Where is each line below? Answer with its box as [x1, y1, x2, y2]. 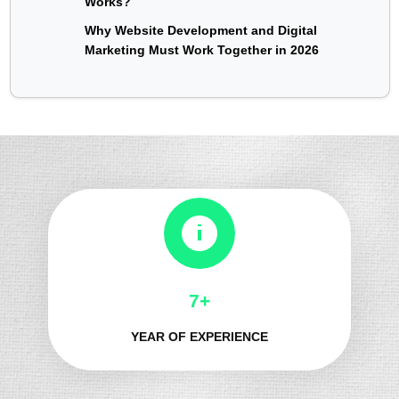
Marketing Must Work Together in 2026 [84, 42, 319, 57]
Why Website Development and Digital [84, 22, 317, 37]
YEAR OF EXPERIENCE [131, 329, 268, 344]
